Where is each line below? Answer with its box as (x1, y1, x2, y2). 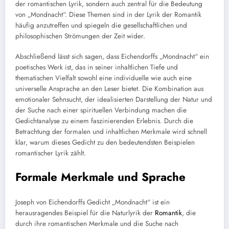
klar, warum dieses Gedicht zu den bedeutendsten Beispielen (15, 138, 195, 148)
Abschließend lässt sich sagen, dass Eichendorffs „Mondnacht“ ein (15, 52, 209, 62)
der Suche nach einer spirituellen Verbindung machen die (15, 105, 187, 116)
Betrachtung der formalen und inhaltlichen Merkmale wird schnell (15, 127, 207, 137)
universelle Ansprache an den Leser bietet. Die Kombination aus (15, 84, 203, 94)
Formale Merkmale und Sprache (15, 168, 186, 185)
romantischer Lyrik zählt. (15, 148, 86, 158)
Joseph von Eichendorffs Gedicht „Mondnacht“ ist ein (15, 197, 170, 208)
